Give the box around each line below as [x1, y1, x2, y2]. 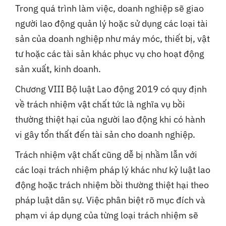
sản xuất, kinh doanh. [15, 63, 101, 75]
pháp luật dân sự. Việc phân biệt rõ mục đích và [15, 194, 205, 206]
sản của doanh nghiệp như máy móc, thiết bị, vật [15, 33, 210, 45]
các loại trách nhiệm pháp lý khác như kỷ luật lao [15, 164, 210, 176]
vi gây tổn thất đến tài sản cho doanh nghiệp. [15, 129, 197, 141]
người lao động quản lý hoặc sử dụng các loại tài [15, 18, 208, 30]
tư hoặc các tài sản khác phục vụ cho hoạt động [15, 48, 204, 60]
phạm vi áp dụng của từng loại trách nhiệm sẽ [15, 209, 198, 221]
